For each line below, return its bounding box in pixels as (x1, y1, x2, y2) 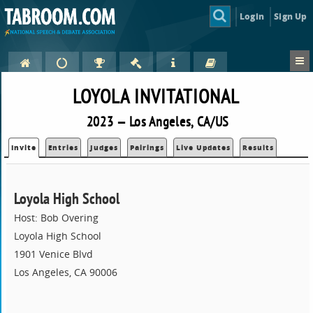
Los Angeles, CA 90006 (14, 265, 118, 279)
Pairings (130, 143, 165, 153)
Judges (90, 143, 119, 153)
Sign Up (274, 10, 307, 22)
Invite (11, 143, 37, 153)
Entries (48, 143, 79, 153)
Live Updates (176, 143, 231, 153)
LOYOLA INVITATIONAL (73, 83, 240, 110)
